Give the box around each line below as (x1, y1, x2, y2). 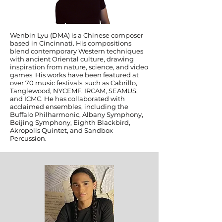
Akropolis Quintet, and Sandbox (10, 126, 113, 134)
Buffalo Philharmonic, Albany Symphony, (10, 111, 143, 118)
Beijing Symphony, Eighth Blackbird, (10, 118, 130, 126)
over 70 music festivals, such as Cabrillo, (10, 79, 137, 87)
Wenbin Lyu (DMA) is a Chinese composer (10, 31, 143, 39)
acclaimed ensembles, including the (10, 103, 128, 111)
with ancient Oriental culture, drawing (10, 55, 134, 63)
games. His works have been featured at (10, 71, 139, 79)
